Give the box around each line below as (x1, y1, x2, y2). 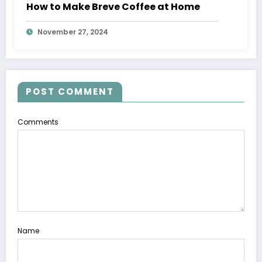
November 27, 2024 (37, 26, 108, 37)
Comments (18, 116, 58, 127)
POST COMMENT (26, 85, 114, 98)
